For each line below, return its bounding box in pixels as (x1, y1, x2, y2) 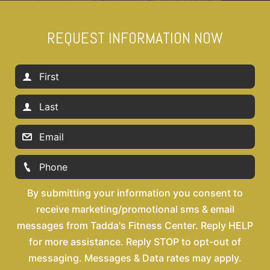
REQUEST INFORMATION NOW (47, 28, 223, 49)
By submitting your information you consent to (27, 187, 243, 199)
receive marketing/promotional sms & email (36, 203, 234, 216)
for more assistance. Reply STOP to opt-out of (29, 236, 241, 248)
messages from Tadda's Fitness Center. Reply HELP (17, 219, 253, 232)
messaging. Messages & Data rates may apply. (28, 252, 242, 265)
